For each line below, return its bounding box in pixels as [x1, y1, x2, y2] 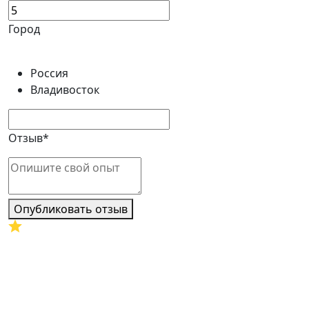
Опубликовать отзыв [14, 201, 128, 217]
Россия [30, 66, 68, 81]
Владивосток [30, 82, 99, 97]
